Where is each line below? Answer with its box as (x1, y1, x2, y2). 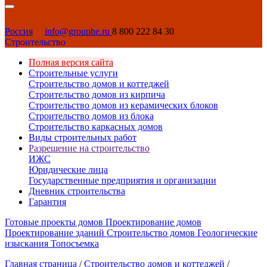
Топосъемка (51, 238, 99, 249)
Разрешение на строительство (29, 143, 150, 153)
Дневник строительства (29, 186, 125, 196)
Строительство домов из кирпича (29, 89, 165, 100)
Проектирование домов (105, 217, 201, 227)
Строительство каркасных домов (29, 122, 163, 132)
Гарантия (29, 197, 66, 207)
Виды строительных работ (29, 132, 136, 142)
